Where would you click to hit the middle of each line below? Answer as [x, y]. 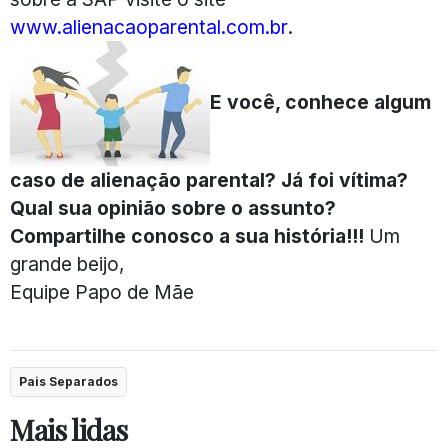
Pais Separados [68, 382]
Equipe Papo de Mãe [102, 292]
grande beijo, [67, 264]
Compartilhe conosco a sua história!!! [187, 236]
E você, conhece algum [320, 101]
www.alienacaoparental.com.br [149, 27]
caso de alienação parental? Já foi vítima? [209, 180]
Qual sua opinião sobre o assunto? [173, 208]
